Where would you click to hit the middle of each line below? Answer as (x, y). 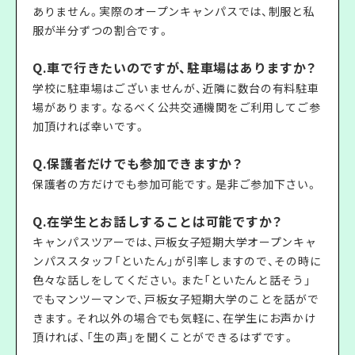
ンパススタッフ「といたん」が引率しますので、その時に (177, 260)
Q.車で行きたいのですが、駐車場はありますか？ (175, 67)
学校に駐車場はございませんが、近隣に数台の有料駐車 (176, 88)
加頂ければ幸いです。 (89, 126)
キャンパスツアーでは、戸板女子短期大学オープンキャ (175, 241)
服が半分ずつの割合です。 (101, 30)
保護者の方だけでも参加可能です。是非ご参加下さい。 (175, 183)
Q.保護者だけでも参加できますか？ (138, 163)
